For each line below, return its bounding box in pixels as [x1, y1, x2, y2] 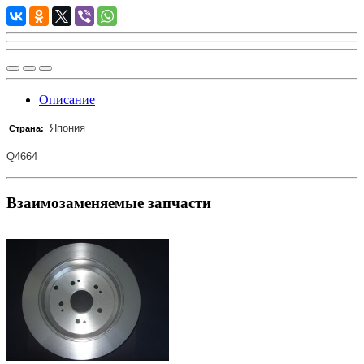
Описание [39, 92, 95, 106]
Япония [46, 121, 85, 134]
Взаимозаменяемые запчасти [6, 193, 211, 211]
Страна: [9, 123, 44, 133]
